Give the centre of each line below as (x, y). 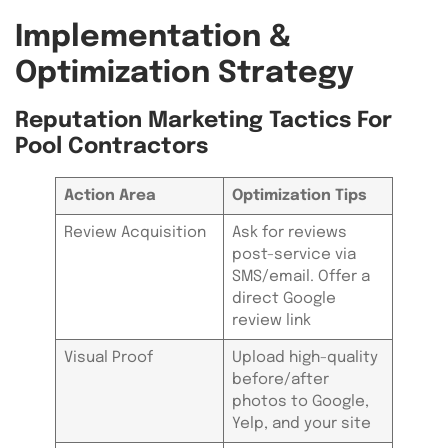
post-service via (293, 255)
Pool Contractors (111, 147)
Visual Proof (108, 358)
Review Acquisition (134, 233)
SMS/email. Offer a (300, 277)
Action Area (109, 196)
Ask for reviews (289, 233)
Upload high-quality (304, 358)
